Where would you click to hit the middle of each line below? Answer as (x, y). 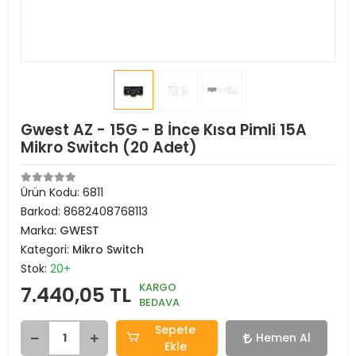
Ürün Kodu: (52, 192)
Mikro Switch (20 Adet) (109, 147)
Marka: (40, 230)
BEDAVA (159, 302)
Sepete (176, 329)
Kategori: (46, 250)
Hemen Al (283, 338)
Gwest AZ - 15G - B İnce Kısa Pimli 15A (164, 130)
